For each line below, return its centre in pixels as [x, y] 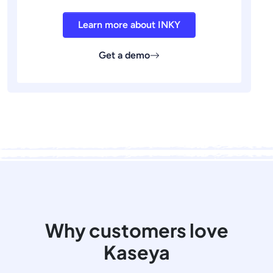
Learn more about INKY [129, 25]
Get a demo [124, 55]
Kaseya [136, 252]
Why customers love [136, 230]
